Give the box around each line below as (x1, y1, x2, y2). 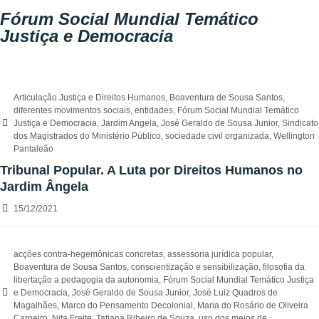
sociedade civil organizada (165, 131, 269, 142)
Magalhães (14, 300, 57, 311)
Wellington (273, 131, 315, 142)
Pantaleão (14, 144, 53, 155)
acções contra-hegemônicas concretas (14, 249, 163, 260)
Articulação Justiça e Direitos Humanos (14, 93, 165, 103)
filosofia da (263, 262, 305, 273)
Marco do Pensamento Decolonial (61, 300, 193, 311)
